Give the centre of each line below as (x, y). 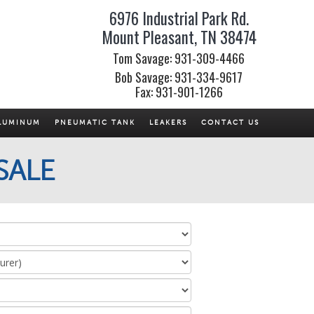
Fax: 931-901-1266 (179, 92)
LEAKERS (168, 123)
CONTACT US (230, 123)
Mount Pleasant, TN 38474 (179, 37)
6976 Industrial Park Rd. (179, 19)
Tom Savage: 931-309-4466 (179, 59)
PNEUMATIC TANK (95, 123)
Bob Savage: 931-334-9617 (179, 77)
